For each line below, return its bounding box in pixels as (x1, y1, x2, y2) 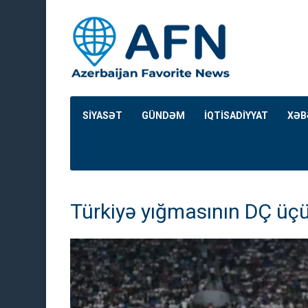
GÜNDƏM (142, 110, 185, 121)
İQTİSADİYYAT (204, 110, 268, 121)
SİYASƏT (82, 110, 122, 121)
